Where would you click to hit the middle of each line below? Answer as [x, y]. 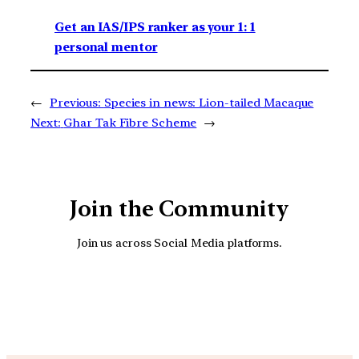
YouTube [196, 294]
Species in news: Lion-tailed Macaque [209, 103]
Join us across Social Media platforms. [179, 242]
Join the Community [179, 209]
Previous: [75, 103]
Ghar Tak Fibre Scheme [130, 123]
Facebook [241, 294]
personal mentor [106, 48]
